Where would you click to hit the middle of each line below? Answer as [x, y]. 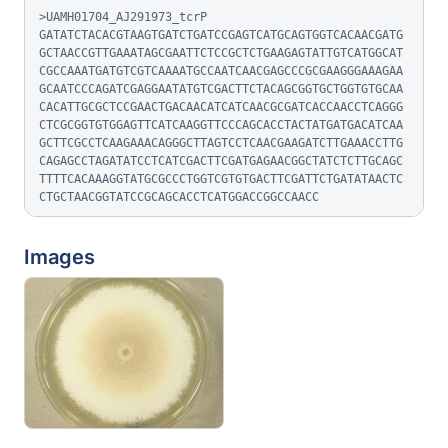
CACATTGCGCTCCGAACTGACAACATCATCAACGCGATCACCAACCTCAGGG [221, 107]
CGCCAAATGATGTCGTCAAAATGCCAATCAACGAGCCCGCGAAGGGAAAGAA [221, 71]
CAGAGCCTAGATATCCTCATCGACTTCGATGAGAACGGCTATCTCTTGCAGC [221, 161]
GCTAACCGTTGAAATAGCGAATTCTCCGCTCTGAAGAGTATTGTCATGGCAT [221, 53]
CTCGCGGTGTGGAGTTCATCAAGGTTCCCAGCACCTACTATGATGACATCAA [221, 125]
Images [59, 257]
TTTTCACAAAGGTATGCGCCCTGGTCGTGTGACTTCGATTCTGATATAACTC [221, 179]
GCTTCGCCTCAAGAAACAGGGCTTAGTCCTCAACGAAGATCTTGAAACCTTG [221, 143]
